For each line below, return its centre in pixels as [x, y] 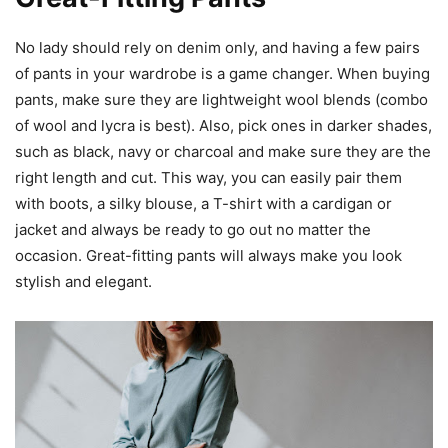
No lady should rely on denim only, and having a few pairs [217, 48]
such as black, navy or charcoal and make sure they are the [223, 152]
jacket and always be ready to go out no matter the [193, 230]
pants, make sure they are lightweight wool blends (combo [221, 100]
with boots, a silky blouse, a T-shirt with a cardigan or [203, 204]
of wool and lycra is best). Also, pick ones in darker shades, [223, 126]
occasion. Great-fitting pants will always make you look [208, 256]
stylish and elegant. [85, 282]
